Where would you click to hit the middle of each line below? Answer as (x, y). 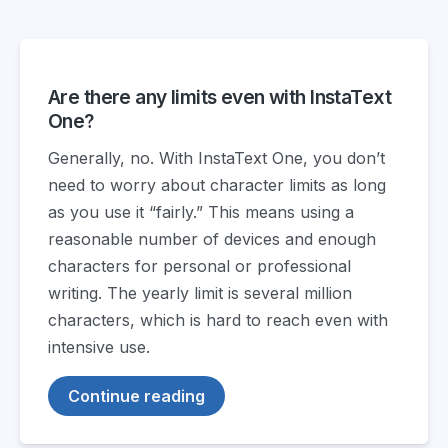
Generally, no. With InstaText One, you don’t (216, 158)
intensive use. (99, 347)
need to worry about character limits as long (217, 185)
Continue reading (136, 396)
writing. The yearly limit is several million (200, 293)
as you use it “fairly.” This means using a (201, 212)
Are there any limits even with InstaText (219, 96)
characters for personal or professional (199, 266)
